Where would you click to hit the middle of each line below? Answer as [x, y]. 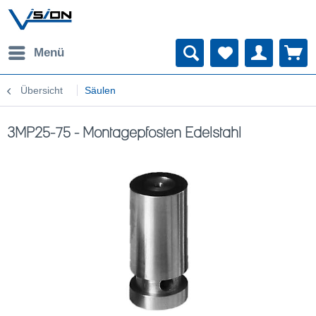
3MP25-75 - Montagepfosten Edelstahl [124, 133]
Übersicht [42, 90]
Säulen [100, 90]
